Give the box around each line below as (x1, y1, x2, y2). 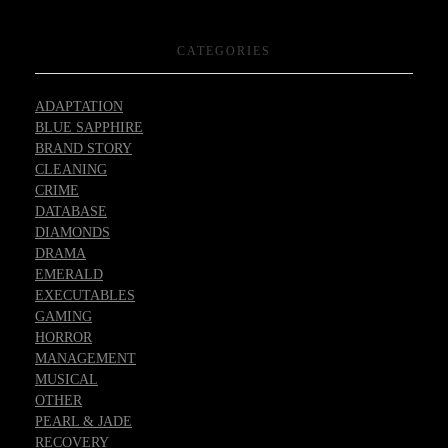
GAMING (35, 309, 92, 325)
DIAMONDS (35, 225, 110, 241)
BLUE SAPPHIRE (35, 120, 143, 136)
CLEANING (35, 162, 107, 178)
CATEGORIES (177, 43, 271, 58)
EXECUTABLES (35, 288, 135, 304)
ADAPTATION (35, 99, 123, 115)
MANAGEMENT (35, 351, 136, 367)
